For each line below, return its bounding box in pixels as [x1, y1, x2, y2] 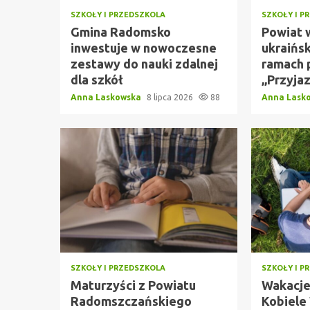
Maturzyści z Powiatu [71, 278, 196, 292]
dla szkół [71, 73, 123, 86]
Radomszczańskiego [71, 294, 192, 308]
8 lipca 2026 [147, 93, 195, 102]
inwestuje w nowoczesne [71, 41, 217, 55]
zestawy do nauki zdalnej [71, 57, 218, 71]
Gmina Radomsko [71, 25, 171, 39]
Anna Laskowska [71, 93, 143, 102]
